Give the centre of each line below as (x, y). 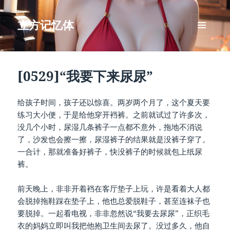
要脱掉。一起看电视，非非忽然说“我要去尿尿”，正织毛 (114, 213)
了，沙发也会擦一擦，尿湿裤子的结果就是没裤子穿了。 (114, 139)
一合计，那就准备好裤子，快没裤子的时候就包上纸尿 (110, 152)
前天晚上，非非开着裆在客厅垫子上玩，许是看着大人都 (114, 189)
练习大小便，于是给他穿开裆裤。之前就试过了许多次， (114, 115)
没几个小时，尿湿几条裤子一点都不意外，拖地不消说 (110, 127)
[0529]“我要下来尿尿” (85, 76)
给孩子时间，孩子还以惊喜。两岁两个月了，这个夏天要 (114, 102)
